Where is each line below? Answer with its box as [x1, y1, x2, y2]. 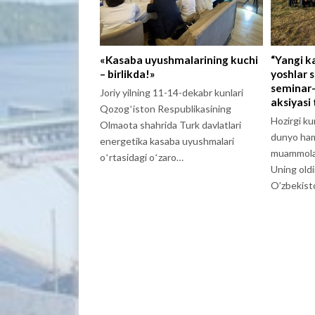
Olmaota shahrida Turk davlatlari [100, 119, 241, 131]
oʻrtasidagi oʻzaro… [100, 151, 184, 164]
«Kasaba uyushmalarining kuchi [100, 53, 258, 67]
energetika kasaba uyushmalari [100, 135, 234, 148]
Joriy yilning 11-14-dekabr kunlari [100, 86, 243, 99]
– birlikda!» [100, 67, 155, 81]
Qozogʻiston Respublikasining [100, 103, 231, 115]
